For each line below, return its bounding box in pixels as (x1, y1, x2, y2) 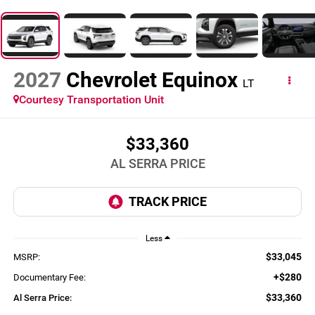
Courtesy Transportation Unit (18, 93, 164, 107)
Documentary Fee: (13, 272, 86, 283)
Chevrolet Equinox (65, 67, 238, 93)
